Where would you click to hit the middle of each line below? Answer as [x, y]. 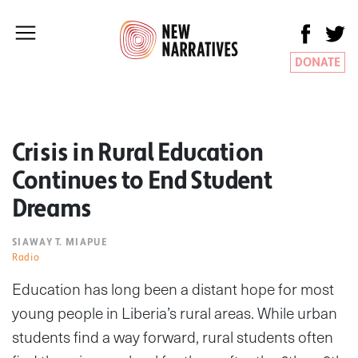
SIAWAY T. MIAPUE [60, 242]
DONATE [318, 62]
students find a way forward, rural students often [173, 336]
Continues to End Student [142, 180]
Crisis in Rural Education [137, 152]
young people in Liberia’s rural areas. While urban [175, 312]
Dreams [52, 208]
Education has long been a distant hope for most [173, 288]
